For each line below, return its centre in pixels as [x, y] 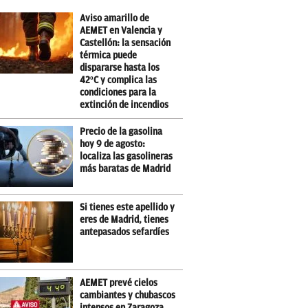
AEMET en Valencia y [121, 31]
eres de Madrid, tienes [124, 220]
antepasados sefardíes [125, 232]
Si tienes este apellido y [128, 207]
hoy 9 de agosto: [113, 144]
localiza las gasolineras [126, 156]
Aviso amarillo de [115, 18]
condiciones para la [118, 92]
